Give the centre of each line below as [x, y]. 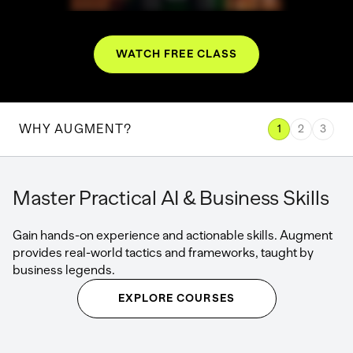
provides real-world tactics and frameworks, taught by [163, 252]
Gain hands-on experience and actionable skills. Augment [173, 235]
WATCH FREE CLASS [176, 54]
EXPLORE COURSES [176, 298]
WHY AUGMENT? [76, 128]
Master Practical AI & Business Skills [171, 197]
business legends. [64, 269]
